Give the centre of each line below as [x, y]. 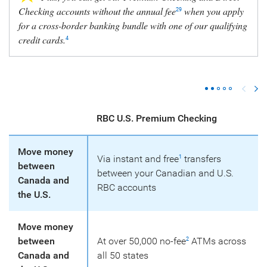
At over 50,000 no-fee [142, 241]
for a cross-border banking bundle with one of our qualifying [133, 25]
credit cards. [42, 40]
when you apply [213, 11]
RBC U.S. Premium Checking [157, 118]
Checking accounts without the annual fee [97, 11]
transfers [201, 159]
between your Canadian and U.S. [165, 173]
